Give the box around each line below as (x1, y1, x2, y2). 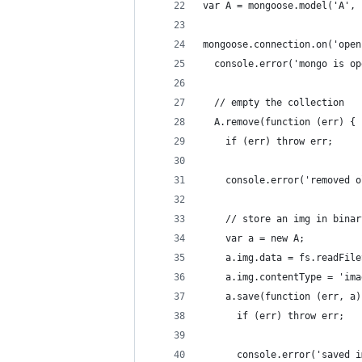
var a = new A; (203, 233, 305, 244)
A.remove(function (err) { (203, 116, 356, 128)
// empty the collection (203, 97, 344, 108)
